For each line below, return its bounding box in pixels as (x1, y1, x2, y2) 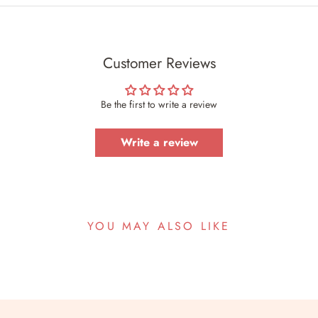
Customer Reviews (102, 52, 216, 74)
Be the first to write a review (101, 97, 217, 111)
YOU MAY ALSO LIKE (87, 217, 231, 234)
